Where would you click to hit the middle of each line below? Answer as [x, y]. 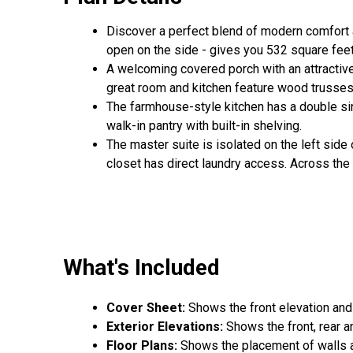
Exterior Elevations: [165, 327]
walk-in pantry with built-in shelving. [206, 125]
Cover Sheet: [147, 308]
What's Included [141, 267]
